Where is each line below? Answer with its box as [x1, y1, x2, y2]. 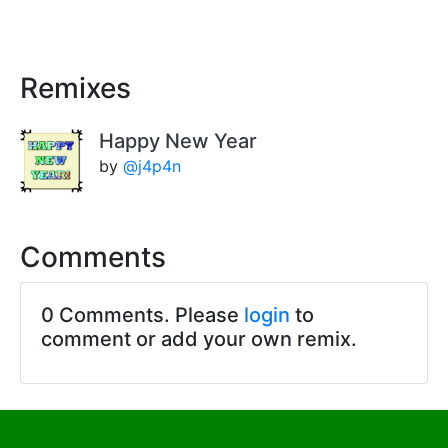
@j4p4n [123, 155, 182, 176]
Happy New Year [99, 128, 258, 153]
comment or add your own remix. [41, 326, 357, 351]
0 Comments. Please [41, 302, 244, 327]
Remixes [20, 70, 131, 105]
